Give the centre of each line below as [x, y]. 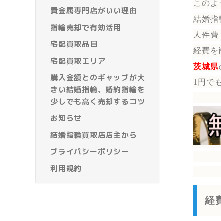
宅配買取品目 [74, 44]
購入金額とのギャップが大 [98, 78]
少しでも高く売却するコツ [98, 102]
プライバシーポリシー [90, 152]
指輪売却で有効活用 [86, 28]
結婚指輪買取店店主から [94, 135]
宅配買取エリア [78, 61]
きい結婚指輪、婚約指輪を [98, 90]
